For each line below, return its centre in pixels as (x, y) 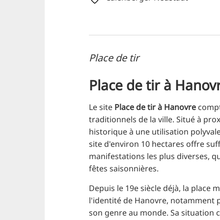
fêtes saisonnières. (124, 169)
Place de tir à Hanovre (155, 107)
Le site (102, 107)
